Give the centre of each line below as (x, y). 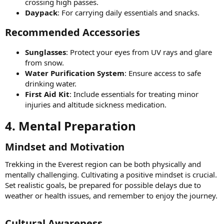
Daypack (41, 12)
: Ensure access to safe (163, 73)
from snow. (44, 62)
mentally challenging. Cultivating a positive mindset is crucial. (111, 174)
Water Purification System (75, 73)
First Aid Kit (47, 94)
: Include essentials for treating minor (134, 94)
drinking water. (51, 83)
